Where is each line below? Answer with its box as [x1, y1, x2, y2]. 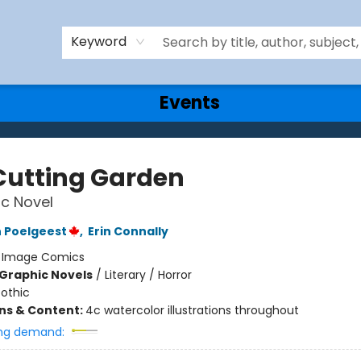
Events [160, 90, 220, 115]
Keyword [71, 31, 127, 51]
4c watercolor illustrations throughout [85, 302, 299, 318]
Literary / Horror [104, 267, 192, 283]
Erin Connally [87, 223, 168, 239]
